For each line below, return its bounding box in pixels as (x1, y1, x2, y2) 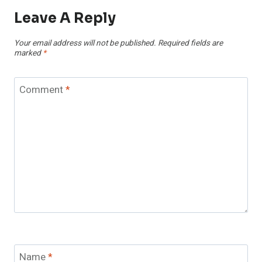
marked (14, 47, 43, 60)
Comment (19, 82, 65, 98)
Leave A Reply (14, 9, 116, 27)
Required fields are (158, 37, 223, 50)
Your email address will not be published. (14, 37, 156, 50)
